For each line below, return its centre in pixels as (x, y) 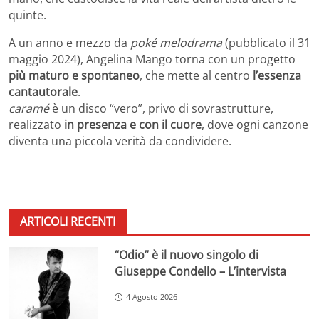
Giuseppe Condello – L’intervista (201, 272)
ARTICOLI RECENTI (68, 222)
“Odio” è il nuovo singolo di (187, 255)
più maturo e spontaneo (74, 76)
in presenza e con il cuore (133, 125)
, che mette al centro (196, 76)
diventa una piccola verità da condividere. (120, 141)
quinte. (27, 15)
